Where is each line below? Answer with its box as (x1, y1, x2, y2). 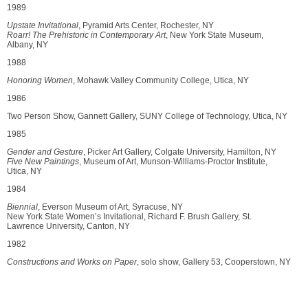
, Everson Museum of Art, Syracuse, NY (38, 202, 183, 212)
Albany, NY (7, 40, 48, 49)
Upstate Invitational (7, 21, 78, 30)
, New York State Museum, (166, 30, 263, 40)
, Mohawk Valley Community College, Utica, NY (73, 76, 249, 85)
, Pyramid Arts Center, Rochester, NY (78, 21, 214, 30)
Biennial (7, 202, 38, 212)
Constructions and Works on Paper (7, 257, 137, 267)
